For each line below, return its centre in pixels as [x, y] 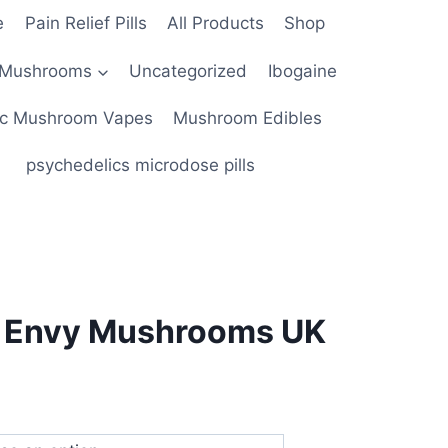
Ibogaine [302, 70]
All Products [216, 23]
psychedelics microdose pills [141, 165]
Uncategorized [188, 70]
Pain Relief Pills [85, 23]
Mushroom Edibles [248, 117]
